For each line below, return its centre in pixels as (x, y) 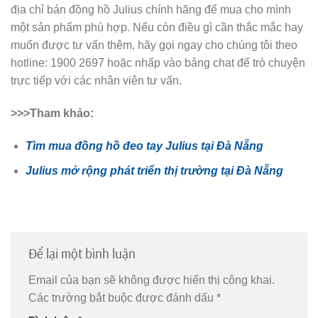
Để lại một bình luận (82, 254)
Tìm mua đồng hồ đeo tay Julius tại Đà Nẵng (144, 146)
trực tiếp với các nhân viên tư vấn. (96, 81)
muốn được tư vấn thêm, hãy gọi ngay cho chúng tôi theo (154, 45)
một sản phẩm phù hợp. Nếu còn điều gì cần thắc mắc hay (157, 28)
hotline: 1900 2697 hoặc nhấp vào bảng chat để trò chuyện (158, 63)
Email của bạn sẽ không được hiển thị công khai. (152, 280)
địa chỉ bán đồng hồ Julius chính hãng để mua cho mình (151, 10)
